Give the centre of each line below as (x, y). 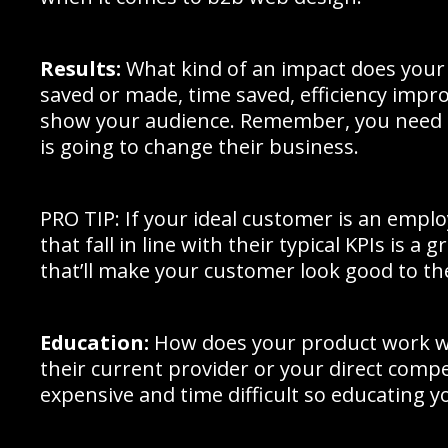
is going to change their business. (199, 146)
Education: (94, 342)
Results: (80, 68)
